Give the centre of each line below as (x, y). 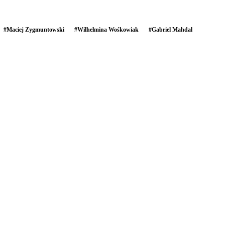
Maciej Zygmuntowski (35, 29)
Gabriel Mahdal (172, 29)
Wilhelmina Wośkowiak (108, 29)
